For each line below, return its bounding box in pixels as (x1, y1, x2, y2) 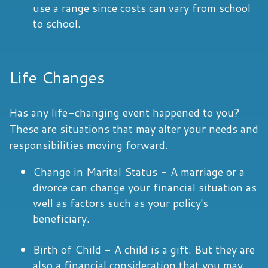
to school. (33, 16, 81, 31)
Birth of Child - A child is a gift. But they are (33, 242, 255, 257)
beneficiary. (33, 211, 90, 226)
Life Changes (9, 65, 105, 89)
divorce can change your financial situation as (33, 179, 257, 195)
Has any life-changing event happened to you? (9, 105, 240, 120)
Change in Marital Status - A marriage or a (33, 164, 245, 179)
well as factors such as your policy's (33, 195, 208, 211)
